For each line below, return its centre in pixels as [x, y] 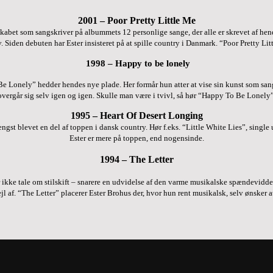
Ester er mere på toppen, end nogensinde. [136, 138]
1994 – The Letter [136, 159]
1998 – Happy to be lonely [138, 63]
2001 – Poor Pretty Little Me [136, 20]
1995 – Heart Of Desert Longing [136, 115]
